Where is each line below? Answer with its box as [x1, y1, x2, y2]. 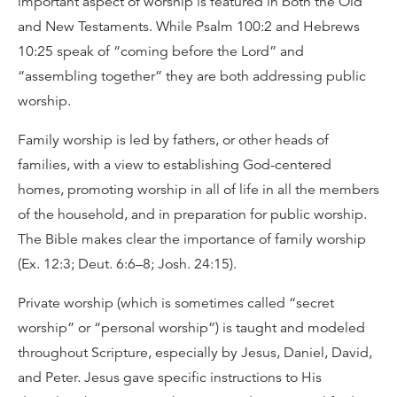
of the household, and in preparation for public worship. [18, 206, 367, 223]
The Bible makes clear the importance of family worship [18, 230, 366, 248]
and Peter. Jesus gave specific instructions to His [18, 369, 322, 386]
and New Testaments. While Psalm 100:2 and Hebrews [18, 18, 360, 35]
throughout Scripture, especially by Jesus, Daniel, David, [18, 344, 372, 362]
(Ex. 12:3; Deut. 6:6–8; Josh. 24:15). [18, 255, 237, 273]
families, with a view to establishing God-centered [18, 156, 331, 174]
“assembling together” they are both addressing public [18, 67, 366, 85]
